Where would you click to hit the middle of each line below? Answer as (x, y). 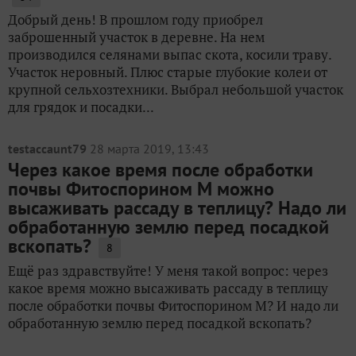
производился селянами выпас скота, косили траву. (170, 54)
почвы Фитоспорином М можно (141, 189)
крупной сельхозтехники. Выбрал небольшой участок (176, 89)
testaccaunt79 (47, 149)
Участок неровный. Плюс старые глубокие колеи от (168, 72)
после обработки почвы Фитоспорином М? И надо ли (173, 306)
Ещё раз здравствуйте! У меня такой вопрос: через (168, 271)
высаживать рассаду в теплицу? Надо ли (177, 208)
